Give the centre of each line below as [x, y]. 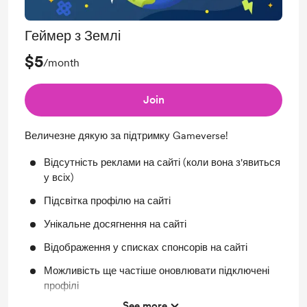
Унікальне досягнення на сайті [115, 224]
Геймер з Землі [73, 36]
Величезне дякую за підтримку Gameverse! [126, 136]
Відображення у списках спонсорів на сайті [146, 248]
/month [61, 63]
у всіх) [59, 178]
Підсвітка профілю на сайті [107, 201]
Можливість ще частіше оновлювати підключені [157, 271]
